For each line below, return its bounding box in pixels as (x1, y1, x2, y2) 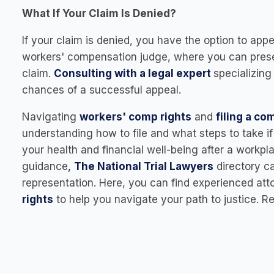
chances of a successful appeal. (22, 84, 181, 96)
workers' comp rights (80, 111, 191, 123)
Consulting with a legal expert (54, 67, 211, 80)
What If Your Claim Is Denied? (22, 7, 176, 20)
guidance (22, 160, 68, 172)
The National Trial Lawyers (74, 160, 213, 172)
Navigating (22, 111, 80, 123)
